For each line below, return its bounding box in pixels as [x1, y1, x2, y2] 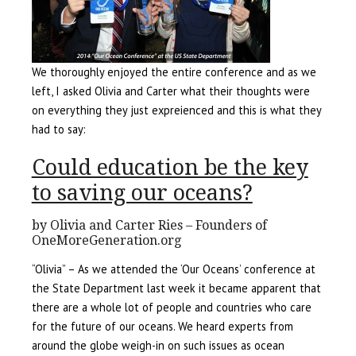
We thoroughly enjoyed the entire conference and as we [31, 64, 316, 80]
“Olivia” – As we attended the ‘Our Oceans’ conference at [31, 261, 315, 277]
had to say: [31, 122, 86, 137]
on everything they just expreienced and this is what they [31, 103, 321, 118]
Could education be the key [31, 155, 308, 181]
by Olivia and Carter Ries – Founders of [31, 218, 267, 234]
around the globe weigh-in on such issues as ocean [31, 338, 284, 354]
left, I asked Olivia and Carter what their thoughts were [31, 83, 310, 99]
